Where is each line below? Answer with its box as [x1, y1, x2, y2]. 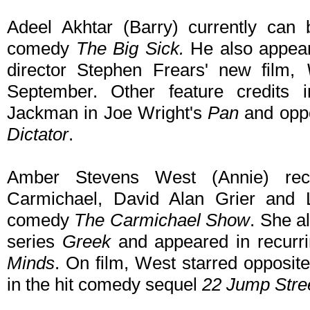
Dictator [7, 124, 69, 145]
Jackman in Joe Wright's [7, 102, 208, 124]
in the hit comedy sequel [7, 274, 202, 295]
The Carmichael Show [74, 210, 250, 231]
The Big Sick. [75, 38, 184, 60]
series [7, 231, 62, 253]
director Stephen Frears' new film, [7, 60, 306, 81]
